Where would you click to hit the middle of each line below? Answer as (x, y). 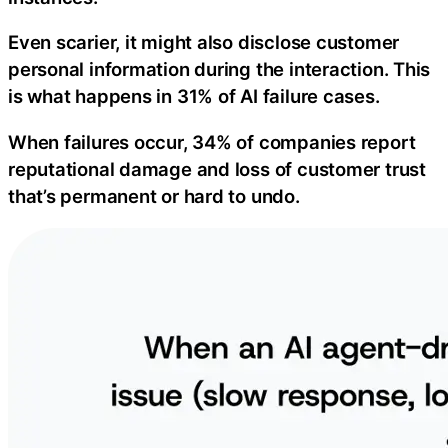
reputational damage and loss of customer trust (217, 168)
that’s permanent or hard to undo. (154, 195)
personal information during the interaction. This (219, 69)
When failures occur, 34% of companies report (212, 141)
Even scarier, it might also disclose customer (204, 42)
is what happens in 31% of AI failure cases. (194, 96)
